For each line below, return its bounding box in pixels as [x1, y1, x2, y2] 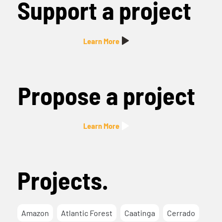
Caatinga [124, 208, 156, 218]
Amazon [21, 208, 50, 218]
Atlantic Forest [61, 208, 113, 218]
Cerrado [167, 208, 196, 218]
